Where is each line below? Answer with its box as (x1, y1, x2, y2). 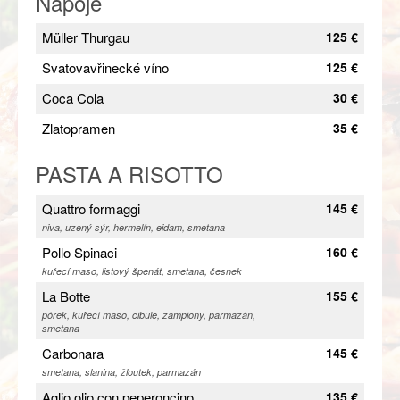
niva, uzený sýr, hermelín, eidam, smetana (42, 220, 225, 234)
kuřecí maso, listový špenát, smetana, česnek (42, 263, 242, 278)
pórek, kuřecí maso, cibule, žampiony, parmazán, (42, 307, 255, 321)
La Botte (42, 286, 90, 305)
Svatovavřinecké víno (42, 57, 169, 77)
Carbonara (42, 343, 104, 362)
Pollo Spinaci (42, 242, 117, 262)
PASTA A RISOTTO (36, 157, 223, 189)
